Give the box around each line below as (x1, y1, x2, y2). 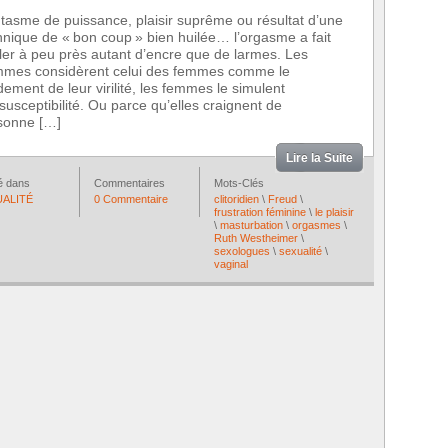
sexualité (279, 245, 322, 257)
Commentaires (94, 177, 165, 189)
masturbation (220, 219, 283, 231)
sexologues (214, 245, 270, 257)
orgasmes (292, 219, 341, 231)
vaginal (214, 258, 248, 270)
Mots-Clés (214, 177, 264, 189)
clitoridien (214, 193, 259, 205)
